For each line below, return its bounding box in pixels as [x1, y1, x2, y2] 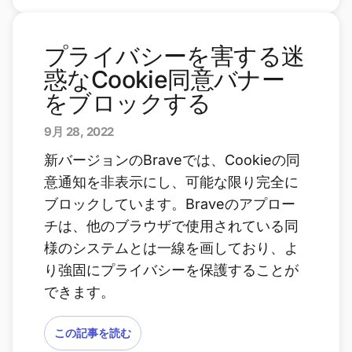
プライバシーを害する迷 [44, 42, 305, 70]
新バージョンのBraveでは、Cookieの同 [44, 152, 300, 168]
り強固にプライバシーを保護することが [44, 262, 299, 278]
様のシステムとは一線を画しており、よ [44, 240, 299, 256]
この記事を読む [54, 325, 131, 340]
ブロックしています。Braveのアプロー [44, 196, 295, 212]
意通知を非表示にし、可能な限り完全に [44, 174, 299, 190]
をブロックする [44, 89, 211, 117]
